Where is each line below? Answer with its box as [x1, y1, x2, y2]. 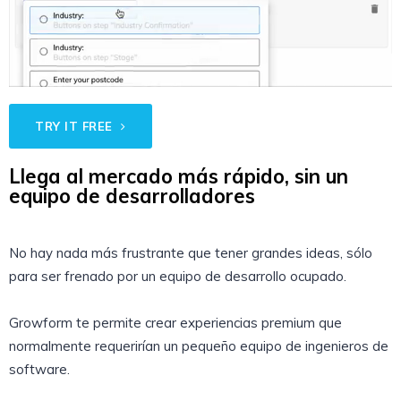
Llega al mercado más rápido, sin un [9, 164, 348, 190]
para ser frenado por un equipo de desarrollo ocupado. [9, 268, 346, 286]
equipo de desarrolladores [9, 183, 255, 209]
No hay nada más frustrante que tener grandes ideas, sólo [9, 244, 372, 262]
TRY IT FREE [35, 119, 117, 134]
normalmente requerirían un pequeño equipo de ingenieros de [9, 337, 388, 355]
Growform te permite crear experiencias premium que [9, 314, 342, 332]
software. [9, 361, 70, 379]
